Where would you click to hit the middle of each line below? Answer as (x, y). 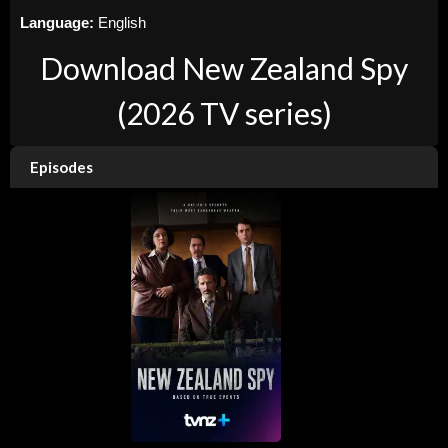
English (122, 23)
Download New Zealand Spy (224, 68)
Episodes (61, 167)
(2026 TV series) (224, 113)
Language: (59, 23)
